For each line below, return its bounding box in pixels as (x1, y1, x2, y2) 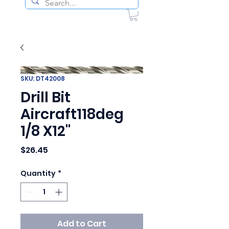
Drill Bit (20, 87, 71, 107)
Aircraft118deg (20, 104, 124, 124)
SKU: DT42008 (20, 74, 65, 83)
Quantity (20, 168, 56, 178)
